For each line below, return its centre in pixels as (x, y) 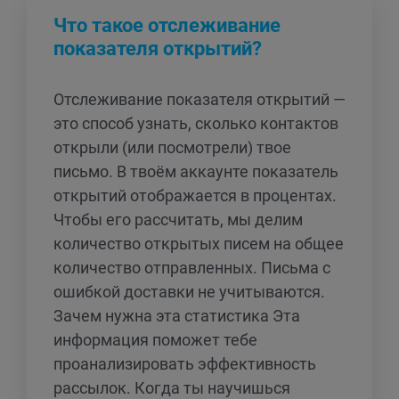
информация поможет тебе (155, 340)
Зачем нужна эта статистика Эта (177, 316)
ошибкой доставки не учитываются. (189, 292)
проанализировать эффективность (185, 364)
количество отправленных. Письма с (192, 268)
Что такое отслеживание (167, 26)
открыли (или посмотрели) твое (172, 148)
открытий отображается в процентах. (195, 196)
